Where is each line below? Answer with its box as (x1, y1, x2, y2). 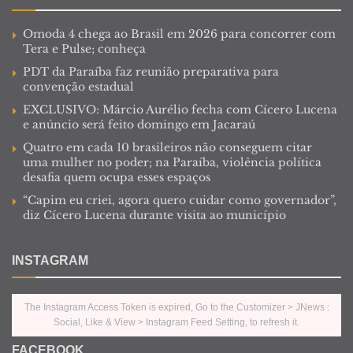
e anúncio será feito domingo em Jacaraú (23, 117, 255, 132)
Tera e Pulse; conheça (23, 41, 146, 56)
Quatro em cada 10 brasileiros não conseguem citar (23, 139, 312, 154)
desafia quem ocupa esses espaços (23, 169, 210, 184)
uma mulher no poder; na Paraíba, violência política (23, 154, 321, 169)
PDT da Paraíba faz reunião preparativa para (23, 64, 279, 79)
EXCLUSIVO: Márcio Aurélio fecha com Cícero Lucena (23, 102, 337, 117)
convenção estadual (23, 79, 134, 94)
